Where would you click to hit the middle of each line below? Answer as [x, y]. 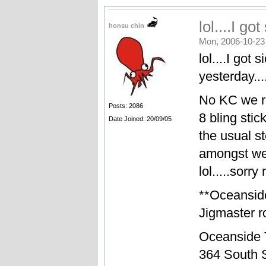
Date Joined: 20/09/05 [140, 119]
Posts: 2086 [126, 106]
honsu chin [127, 26]
